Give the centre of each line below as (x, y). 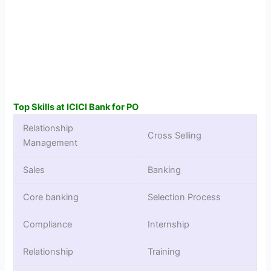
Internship (169, 224)
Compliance (48, 224)
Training (164, 251)
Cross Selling (175, 135)
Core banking (51, 197)
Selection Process (184, 197)
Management (51, 142)
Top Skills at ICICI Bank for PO (76, 107)
